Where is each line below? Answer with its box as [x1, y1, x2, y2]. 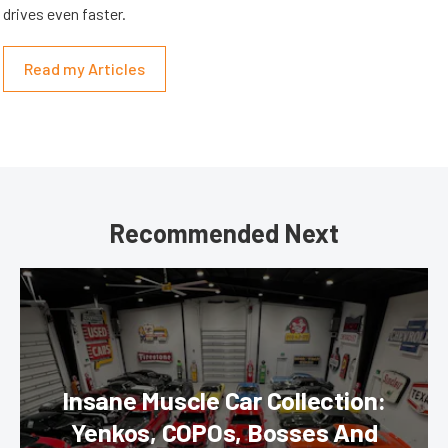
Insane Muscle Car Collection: [61, 385, 387, 416]
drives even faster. [3, 4, 126, 24]
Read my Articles [24, 59, 145, 79]
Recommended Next [109, 217, 339, 249]
